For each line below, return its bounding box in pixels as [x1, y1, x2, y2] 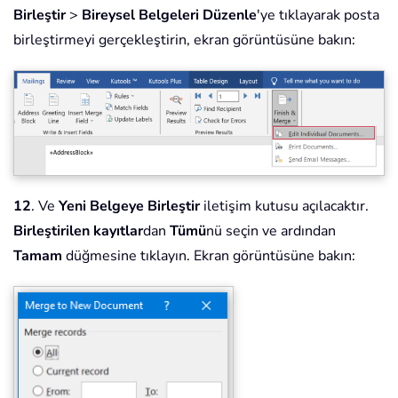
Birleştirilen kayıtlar [13, 221, 143, 242]
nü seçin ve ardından [206, 221, 336, 242]
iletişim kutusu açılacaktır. [200, 196, 369, 217]
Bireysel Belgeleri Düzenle [82, 4, 257, 25]
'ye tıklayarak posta [257, 4, 379, 25]
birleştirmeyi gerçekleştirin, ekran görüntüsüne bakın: [13, 29, 355, 50]
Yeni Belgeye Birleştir [59, 196, 200, 217]
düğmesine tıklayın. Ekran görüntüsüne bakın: [62, 246, 355, 267]
